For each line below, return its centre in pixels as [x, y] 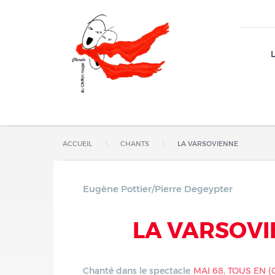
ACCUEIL [77, 144]
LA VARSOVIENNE [208, 144]
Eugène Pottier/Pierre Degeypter [158, 189]
